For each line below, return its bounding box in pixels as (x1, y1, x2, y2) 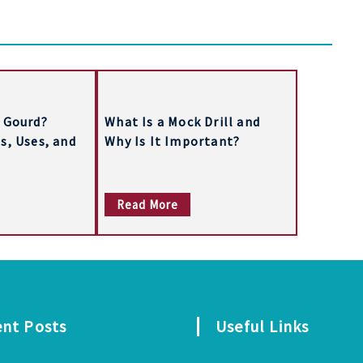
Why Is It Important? (105, 132, 241, 149)
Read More (117, 196, 179, 212)
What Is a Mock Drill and (105, 113, 260, 130)
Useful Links (227, 315, 310, 336)
